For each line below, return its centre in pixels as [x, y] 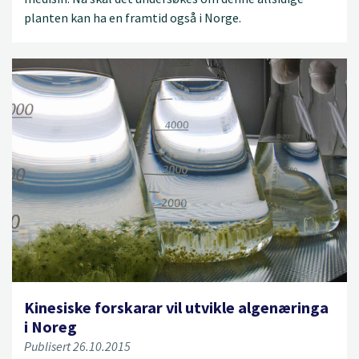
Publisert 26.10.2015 [77, 346]
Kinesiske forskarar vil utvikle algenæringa [176, 307]
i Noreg [50, 326]
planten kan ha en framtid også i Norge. [133, 17]
